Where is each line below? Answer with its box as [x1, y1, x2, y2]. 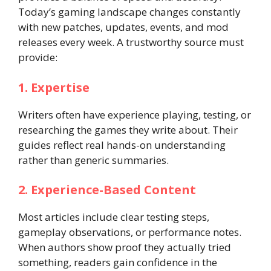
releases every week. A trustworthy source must [18, 35, 244, 49]
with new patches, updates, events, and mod [18, 20, 229, 34]
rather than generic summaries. [18, 152, 169, 167]
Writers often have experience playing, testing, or [18, 107, 251, 122]
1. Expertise [18, 79, 90, 96]
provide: [18, 50, 57, 64]
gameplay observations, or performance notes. [18, 225, 241, 239]
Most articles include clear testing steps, [18, 210, 209, 224]
